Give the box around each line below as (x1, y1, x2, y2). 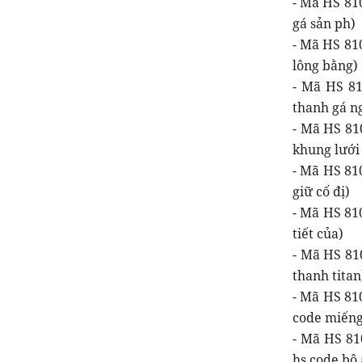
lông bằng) (293, 56, 358, 74)
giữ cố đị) (293, 182, 350, 200)
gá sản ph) (293, 14, 356, 32)
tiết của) (293, 224, 343, 242)
